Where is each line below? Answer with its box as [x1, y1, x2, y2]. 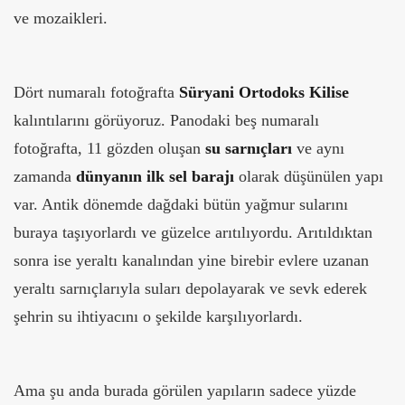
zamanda [14, 167, 71, 186]
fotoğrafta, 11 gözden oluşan [14, 139, 205, 158]
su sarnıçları [205, 139, 292, 158]
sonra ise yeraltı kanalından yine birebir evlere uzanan [14, 251, 369, 270]
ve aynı [292, 139, 344, 158]
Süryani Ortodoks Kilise [179, 83, 349, 102]
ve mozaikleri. [14, 9, 108, 28]
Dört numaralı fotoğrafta [14, 83, 179, 102]
